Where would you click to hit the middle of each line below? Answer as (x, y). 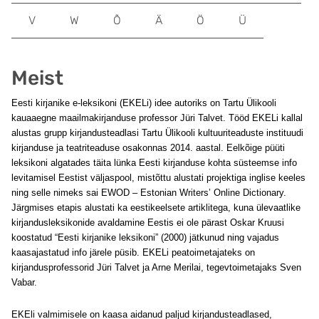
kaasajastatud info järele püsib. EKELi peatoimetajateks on (133, 252)
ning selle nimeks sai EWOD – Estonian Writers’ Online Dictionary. (149, 193)
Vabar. (24, 282)
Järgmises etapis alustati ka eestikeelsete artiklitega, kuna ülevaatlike (156, 208)
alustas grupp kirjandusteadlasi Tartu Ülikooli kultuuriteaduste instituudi (157, 133)
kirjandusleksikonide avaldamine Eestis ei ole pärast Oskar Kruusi (148, 223)
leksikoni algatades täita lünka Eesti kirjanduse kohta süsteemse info (154, 163)
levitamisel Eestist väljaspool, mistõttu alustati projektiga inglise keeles (158, 178)
